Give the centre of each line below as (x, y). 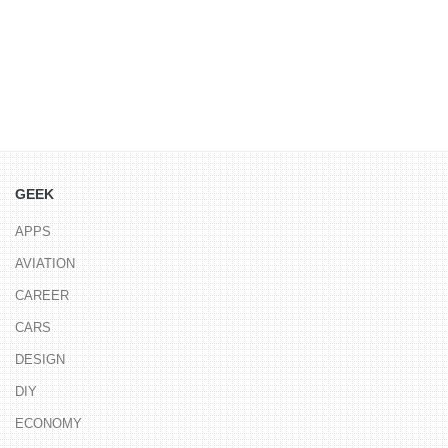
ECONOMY (48, 423)
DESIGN (40, 359)
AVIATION (45, 263)
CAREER (42, 295)
